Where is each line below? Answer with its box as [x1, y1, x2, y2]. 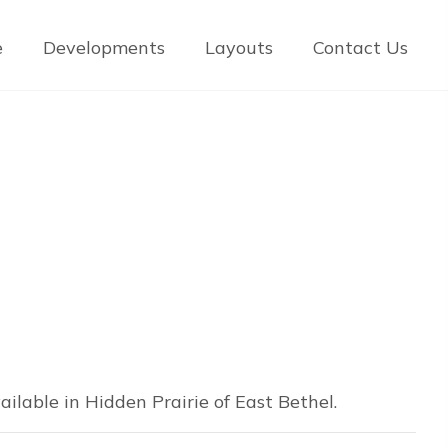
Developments [42, 35, 165, 59]
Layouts [204, 35, 273, 59]
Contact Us [312, 35, 408, 59]
